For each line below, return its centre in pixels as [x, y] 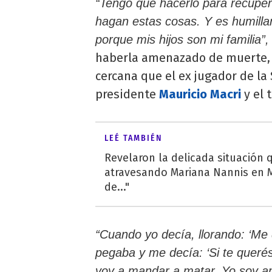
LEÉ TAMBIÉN [133, 138]
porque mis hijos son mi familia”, [182, 39]
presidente [126, 94]
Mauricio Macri [199, 94]
